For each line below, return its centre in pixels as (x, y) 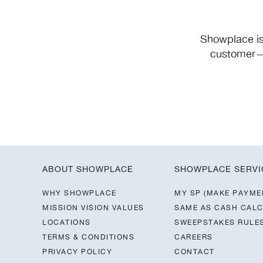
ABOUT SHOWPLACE (88, 169)
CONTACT (195, 252)
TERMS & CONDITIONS (88, 237)
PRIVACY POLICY (77, 252)
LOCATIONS (67, 222)
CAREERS (194, 237)
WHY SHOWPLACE (80, 193)
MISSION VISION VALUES (93, 208)
